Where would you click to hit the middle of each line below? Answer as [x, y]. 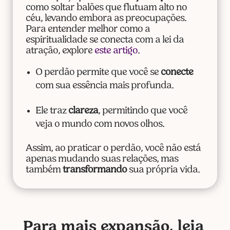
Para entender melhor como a [88, 30]
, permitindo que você [142, 111]
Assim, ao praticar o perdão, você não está [113, 149]
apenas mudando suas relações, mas [102, 160]
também [44, 170]
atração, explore [60, 51]
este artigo [116, 51]
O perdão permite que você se [98, 73]
